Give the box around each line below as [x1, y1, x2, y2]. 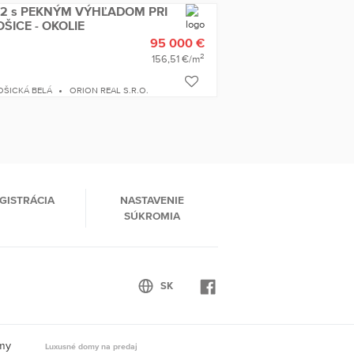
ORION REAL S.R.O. [70, 85, 149, 95]
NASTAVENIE [120, 193, 185, 206]
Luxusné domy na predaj [45, 341, 137, 352]
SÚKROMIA [124, 209, 181, 222]
